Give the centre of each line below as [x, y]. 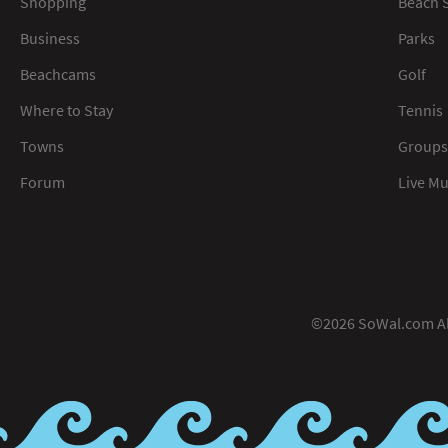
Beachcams [58, 73]
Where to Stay [66, 109]
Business [50, 37]
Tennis [421, 109]
